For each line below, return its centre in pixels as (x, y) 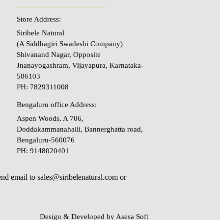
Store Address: (39, 19)
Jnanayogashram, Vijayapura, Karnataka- (80, 65)
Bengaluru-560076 (45, 140)
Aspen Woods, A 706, (50, 118)
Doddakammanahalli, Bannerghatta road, (80, 129)
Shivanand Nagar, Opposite (58, 54)
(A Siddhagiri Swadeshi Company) (69, 43)
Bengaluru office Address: (56, 104)
